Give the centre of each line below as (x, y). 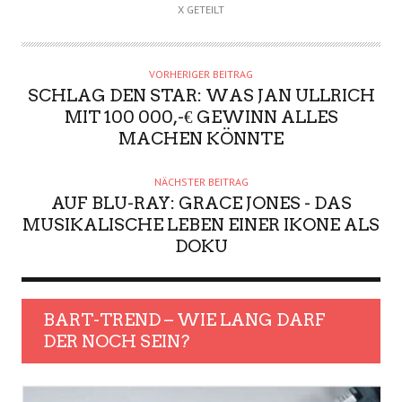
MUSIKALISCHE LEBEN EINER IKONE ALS (201, 225)
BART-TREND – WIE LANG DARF (184, 320)
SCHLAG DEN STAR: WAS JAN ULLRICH (201, 96)
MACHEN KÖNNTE (201, 139)
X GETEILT (201, 10)
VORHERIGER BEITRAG (201, 74)
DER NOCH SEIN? (116, 342)
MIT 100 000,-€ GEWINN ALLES (201, 118)
